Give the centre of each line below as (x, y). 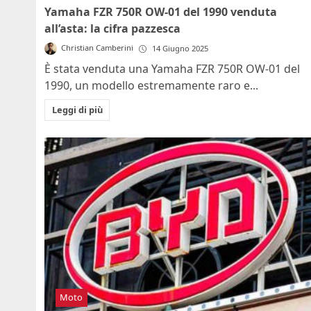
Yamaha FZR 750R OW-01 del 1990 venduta (161, 12)
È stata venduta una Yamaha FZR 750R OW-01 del (172, 69)
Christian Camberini (98, 48)
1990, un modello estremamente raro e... (151, 86)
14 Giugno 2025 (180, 49)
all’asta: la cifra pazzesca (112, 29)
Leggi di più (77, 110)
